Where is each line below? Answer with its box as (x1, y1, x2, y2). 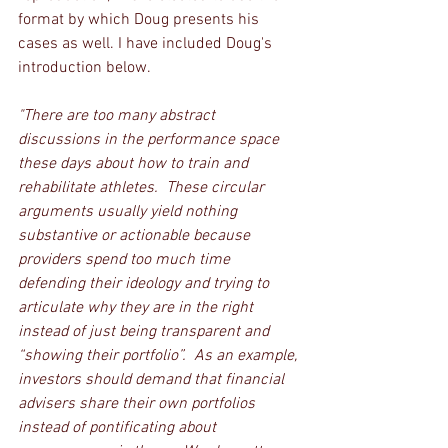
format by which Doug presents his (18, 10, 263, 30)
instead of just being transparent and (18, 322, 273, 342)
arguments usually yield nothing (18, 202, 241, 222)
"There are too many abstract (18, 106, 219, 126)
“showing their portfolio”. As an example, (18, 346, 301, 366)
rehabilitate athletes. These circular (18, 178, 268, 198)
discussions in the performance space (18, 130, 283, 150)
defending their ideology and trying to (18, 274, 273, 294)
